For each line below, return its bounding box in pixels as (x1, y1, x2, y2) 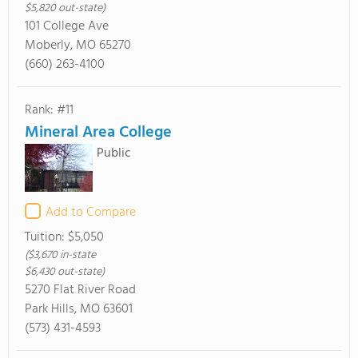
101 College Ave (25, 16, 109, 37)
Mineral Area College (25, 120, 172, 145)
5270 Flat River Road (25, 280, 136, 300)
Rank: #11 (25, 100, 74, 121)
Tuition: (25, 227, 68, 248)
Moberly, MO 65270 (25, 35, 131, 56)
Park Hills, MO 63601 (25, 299, 133, 320)
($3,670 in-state (25, 246, 96, 265)
